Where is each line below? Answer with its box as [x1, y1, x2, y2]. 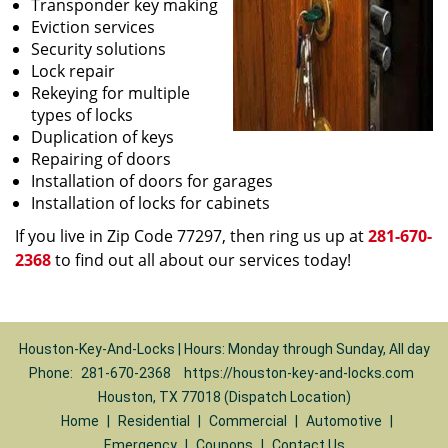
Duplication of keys [31, 126, 174, 148]
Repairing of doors [31, 148, 171, 170]
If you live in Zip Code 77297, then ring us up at [15, 225, 368, 247]
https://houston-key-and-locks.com [184, 365, 414, 381]
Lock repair [31, 60, 115, 82]
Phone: [29, 365, 76, 381]
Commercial [208, 413, 287, 429]
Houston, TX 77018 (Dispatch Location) [97, 389, 351, 405]
